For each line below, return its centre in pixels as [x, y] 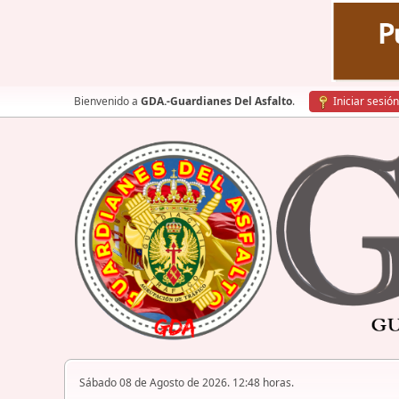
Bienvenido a [107, 101]
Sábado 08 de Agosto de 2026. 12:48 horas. [187, 383]
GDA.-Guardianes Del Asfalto [216, 101]
